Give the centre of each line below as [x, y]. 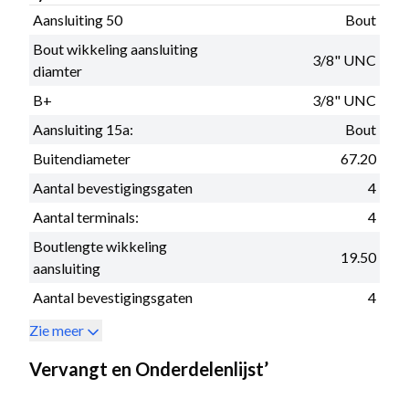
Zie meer [57, 330]
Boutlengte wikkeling [100, 246]
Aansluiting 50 [78, 19]
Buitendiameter [82, 158]
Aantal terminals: [86, 216]
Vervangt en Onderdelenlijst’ [149, 368]
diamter [58, 70]
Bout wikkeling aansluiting [115, 48]
